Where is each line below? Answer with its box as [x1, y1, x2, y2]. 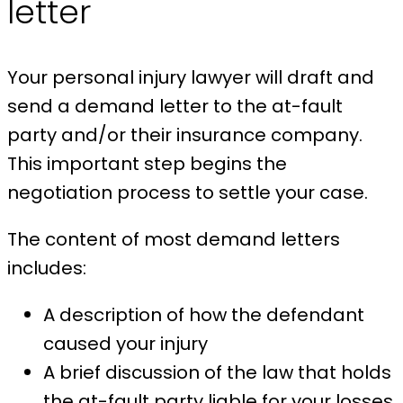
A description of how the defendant [43, 302, 364, 328]
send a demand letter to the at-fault [7, 94, 343, 120]
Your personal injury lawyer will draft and [7, 65, 374, 91]
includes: [7, 255, 86, 282]
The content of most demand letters [7, 227, 340, 253]
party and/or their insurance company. [7, 122, 363, 148]
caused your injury [43, 331, 208, 357]
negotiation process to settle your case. [7, 180, 372, 206]
